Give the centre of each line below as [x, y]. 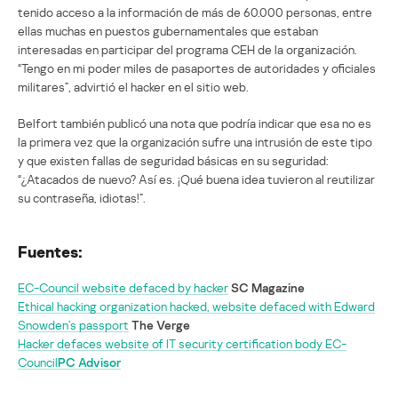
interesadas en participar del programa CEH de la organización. [187, 49]
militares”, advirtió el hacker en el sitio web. [133, 86]
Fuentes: [50, 251]
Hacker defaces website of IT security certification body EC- [182, 343]
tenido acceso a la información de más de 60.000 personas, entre [195, 12]
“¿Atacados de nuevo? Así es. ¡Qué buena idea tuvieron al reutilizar [196, 179]
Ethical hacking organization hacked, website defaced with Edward [196, 306]
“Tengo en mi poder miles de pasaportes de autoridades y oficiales [197, 68]
